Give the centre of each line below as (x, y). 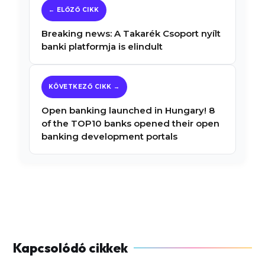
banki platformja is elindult (102, 46)
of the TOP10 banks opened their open (130, 123)
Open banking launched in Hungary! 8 (128, 110)
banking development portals (109, 136)
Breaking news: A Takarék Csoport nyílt (131, 33)
